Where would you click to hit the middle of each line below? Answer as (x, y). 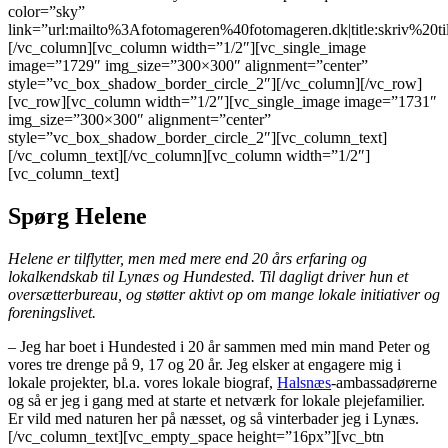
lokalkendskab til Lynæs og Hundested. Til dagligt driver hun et (208, 276)
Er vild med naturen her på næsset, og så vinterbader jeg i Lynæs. (213, 418)
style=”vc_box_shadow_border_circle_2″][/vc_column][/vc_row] (215, 83)
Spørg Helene (77, 215)
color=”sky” (46, 11)
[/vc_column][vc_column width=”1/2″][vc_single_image (187, 47)
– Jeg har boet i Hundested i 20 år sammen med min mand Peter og (219, 346)
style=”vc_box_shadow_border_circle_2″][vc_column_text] (197, 137)
